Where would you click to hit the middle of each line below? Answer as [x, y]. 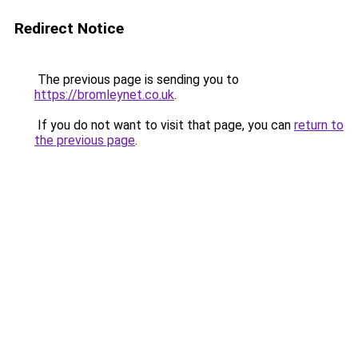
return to [319, 125]
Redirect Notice [69, 28]
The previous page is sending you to [137, 80]
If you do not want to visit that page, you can [164, 125]
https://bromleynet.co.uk [104, 95]
